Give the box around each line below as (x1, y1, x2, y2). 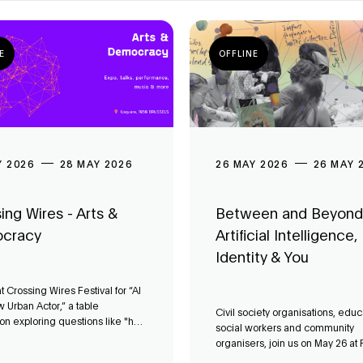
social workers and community (216, 320, 354, 334)
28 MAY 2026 (59, 156, 133, 170)
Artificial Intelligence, (216, 224, 357, 245)
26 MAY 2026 (216, 156, 288, 170)
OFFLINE (219, 47, 258, 59)
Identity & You (216, 246, 309, 267)
